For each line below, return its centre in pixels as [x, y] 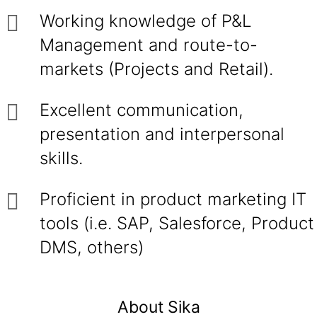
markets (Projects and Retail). [156, 69]
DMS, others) [92, 247]
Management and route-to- [149, 45]
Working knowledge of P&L [146, 21]
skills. [61, 158]
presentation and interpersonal [162, 134]
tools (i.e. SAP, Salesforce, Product [177, 223]
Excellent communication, [142, 110]
